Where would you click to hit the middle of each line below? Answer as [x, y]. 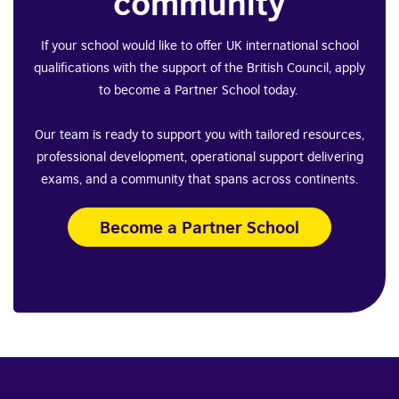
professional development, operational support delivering [199, 157]
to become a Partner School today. [199, 90]
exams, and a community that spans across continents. [199, 179]
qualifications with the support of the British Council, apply [199, 68]
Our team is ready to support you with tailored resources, [199, 134]
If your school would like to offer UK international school [199, 45]
